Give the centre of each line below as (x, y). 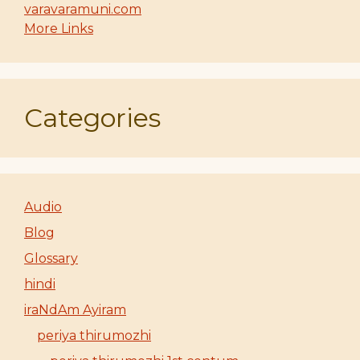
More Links (59, 28)
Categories (92, 117)
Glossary (51, 258)
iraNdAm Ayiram (75, 309)
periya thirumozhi (94, 335)
